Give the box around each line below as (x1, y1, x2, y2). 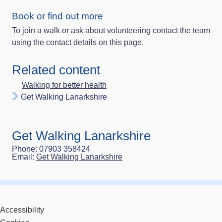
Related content (12, 62, 100, 77)
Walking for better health (22, 80, 107, 89)
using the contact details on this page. (12, 38, 144, 47)
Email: (12, 152, 36, 161)
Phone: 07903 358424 (12, 144, 90, 153)
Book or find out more (12, 10, 103, 21)
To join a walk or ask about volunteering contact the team (12, 26, 210, 35)
